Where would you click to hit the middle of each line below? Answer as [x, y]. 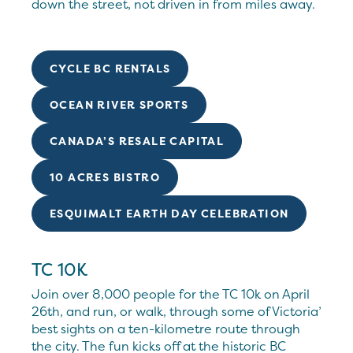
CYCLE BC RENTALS [110, 68]
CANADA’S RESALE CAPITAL [137, 140]
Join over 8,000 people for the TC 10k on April [171, 294]
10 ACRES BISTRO [105, 176]
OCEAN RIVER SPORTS [119, 104]
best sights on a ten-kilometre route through [166, 328]
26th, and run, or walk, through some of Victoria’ [176, 311]
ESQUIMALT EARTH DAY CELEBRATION [169, 213]
